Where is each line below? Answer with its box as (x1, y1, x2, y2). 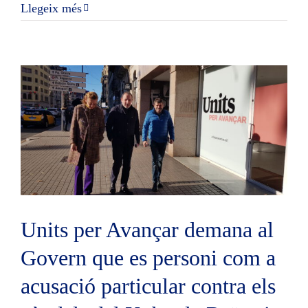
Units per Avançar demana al (21, 217, 274, 242)
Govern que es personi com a (21, 245, 276, 270)
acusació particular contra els (21, 273, 276, 298)
